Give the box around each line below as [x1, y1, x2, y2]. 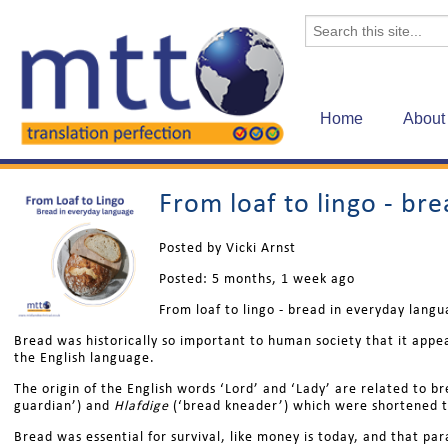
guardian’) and [14, 396, 110, 414]
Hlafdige [110, 396, 169, 414]
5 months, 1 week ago [212, 269, 355, 287]
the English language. [14, 348, 155, 366]
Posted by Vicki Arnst [159, 238, 296, 256]
